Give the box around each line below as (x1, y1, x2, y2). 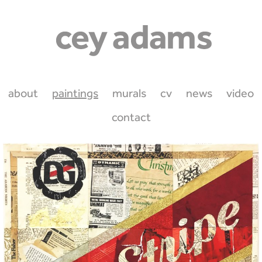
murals (112, 87, 146, 99)
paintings (52, 87, 98, 99)
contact (111, 111, 151, 123)
